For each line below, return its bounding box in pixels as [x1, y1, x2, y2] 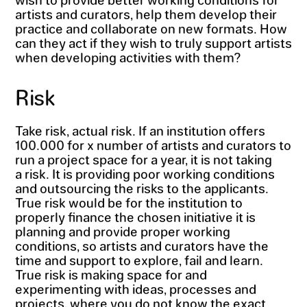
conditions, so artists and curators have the [14, 238, 269, 254]
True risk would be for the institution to [14, 195, 243, 210]
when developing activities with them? [14, 49, 241, 64]
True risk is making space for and [14, 267, 207, 282]
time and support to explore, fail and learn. [14, 252, 263, 268]
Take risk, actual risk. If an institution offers [14, 123, 265, 138]
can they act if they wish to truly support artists [14, 34, 292, 50]
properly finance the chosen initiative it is [14, 209, 256, 225]
